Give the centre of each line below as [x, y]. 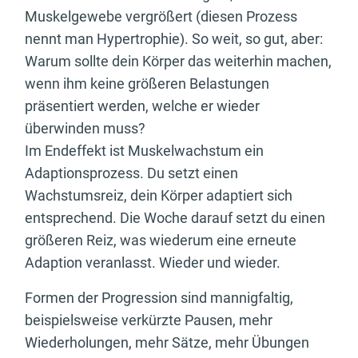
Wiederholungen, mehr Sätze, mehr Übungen [167, 343]
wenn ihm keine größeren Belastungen [147, 84]
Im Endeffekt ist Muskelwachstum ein [144, 151]
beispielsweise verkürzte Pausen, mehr [149, 320]
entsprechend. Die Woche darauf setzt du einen [175, 218]
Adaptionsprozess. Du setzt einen [131, 173]
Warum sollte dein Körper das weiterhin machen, [178, 62]
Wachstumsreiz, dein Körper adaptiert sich [159, 196]
